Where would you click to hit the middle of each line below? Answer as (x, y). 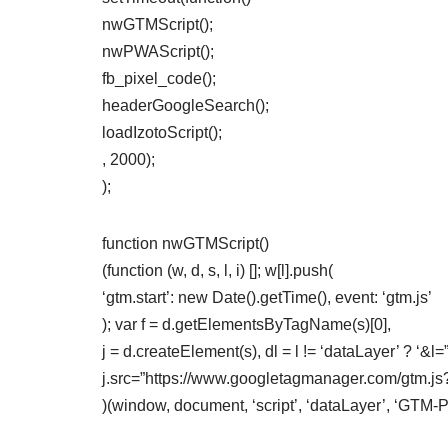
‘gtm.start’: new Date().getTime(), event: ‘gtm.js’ (267, 297)
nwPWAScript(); (158, 51)
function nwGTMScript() (185, 243)
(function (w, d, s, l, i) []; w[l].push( (217, 270)
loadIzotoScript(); (162, 132)
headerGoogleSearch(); (185, 105)
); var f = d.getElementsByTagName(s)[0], (246, 324)
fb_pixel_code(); (159, 78)
